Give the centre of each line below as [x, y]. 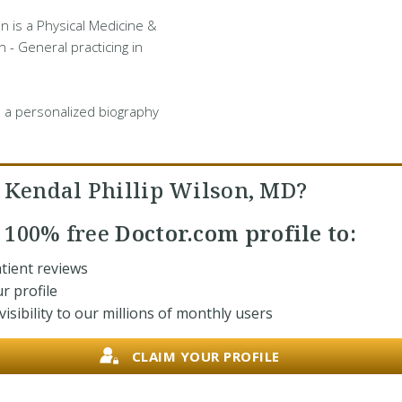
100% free [57, 233]
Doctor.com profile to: [233, 233]
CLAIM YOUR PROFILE [205, 356]
